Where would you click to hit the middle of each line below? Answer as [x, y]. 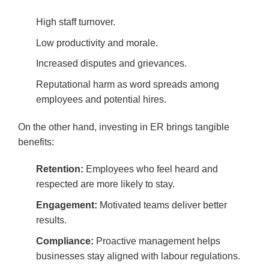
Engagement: [67, 205]
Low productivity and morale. [97, 43]
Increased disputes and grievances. [111, 64]
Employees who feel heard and [151, 169]
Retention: [60, 169]
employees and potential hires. [101, 99]
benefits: [36, 142]
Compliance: [65, 241]
